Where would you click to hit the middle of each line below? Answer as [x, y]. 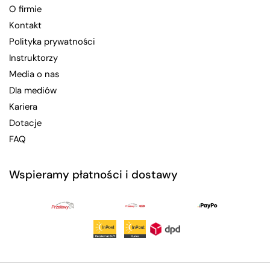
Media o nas [34, 74]
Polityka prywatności [52, 41]
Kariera [23, 106]
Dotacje [25, 123]
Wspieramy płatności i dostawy [93, 174]
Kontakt [25, 25]
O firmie [25, 9]
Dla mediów [33, 90]
